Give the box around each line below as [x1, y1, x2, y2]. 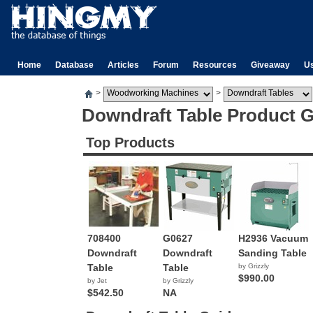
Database [55, 60, 94, 70]
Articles [108, 60, 139, 70]
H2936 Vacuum [238, 233, 308, 244]
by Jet [87, 277, 107, 284]
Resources [193, 60, 237, 70]
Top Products [86, 135, 175, 150]
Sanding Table [238, 247, 307, 259]
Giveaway [251, 60, 290, 70]
